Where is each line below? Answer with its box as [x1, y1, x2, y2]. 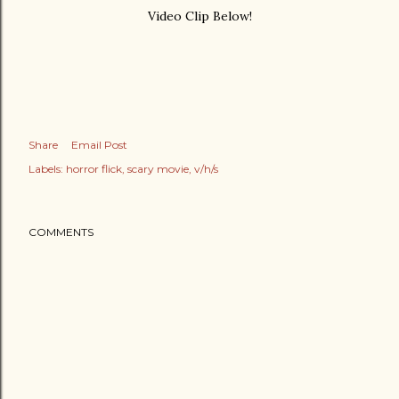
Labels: [28, 162, 63, 175]
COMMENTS [28, 225, 94, 239]
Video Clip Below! [147, 8, 252, 24]
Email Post [71, 138, 127, 151]
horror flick [66, 162, 122, 175]
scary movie [127, 162, 189, 175]
